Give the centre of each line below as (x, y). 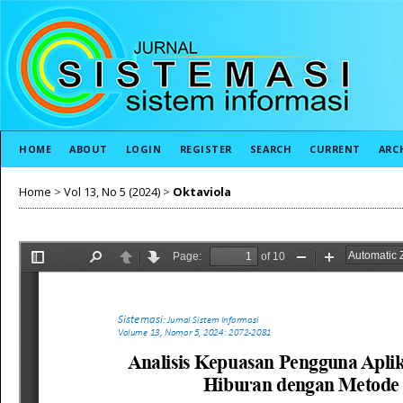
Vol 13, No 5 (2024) (112, 192)
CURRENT (335, 149)
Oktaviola (202, 192)
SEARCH (271, 149)
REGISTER (206, 149)
